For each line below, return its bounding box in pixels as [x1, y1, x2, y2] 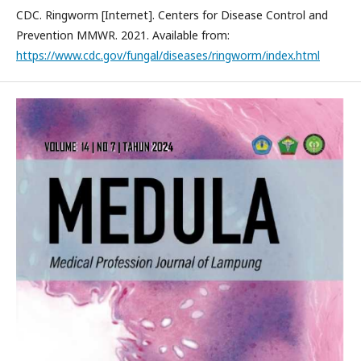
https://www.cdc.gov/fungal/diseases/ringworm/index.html [16, 48, 320, 63]
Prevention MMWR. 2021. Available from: [16, 27, 230, 43]
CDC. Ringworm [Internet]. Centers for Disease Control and [16, 7, 328, 23]
